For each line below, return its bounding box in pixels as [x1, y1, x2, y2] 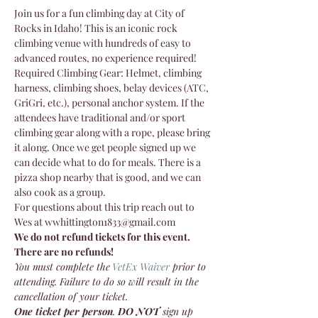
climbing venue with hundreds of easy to [14, 35, 193, 50]
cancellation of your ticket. [14, 289, 128, 303]
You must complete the [14, 259, 110, 273]
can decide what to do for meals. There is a [14, 155, 203, 169]
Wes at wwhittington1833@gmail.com [14, 214, 177, 229]
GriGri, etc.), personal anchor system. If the [14, 95, 207, 109]
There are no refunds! [14, 244, 114, 258]
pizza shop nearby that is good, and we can [14, 170, 203, 184]
